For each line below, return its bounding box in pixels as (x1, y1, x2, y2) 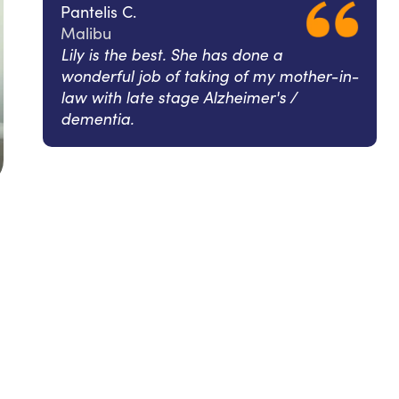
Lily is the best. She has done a (61, 43, 282, 65)
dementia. (61, 107, 134, 129)
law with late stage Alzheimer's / (61, 85, 297, 108)
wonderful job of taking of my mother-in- (61, 64, 359, 86)
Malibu (61, 22, 111, 44)
